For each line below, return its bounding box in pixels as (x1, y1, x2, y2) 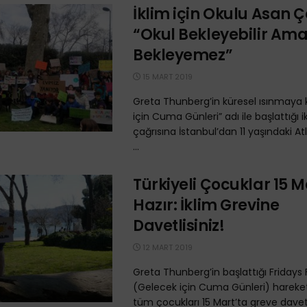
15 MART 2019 (140, 71, 193, 82)
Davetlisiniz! (133, 214, 231, 236)
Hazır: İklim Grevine (133, 194, 280, 216)
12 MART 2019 (140, 241, 193, 253)
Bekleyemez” (133, 44, 233, 66)
